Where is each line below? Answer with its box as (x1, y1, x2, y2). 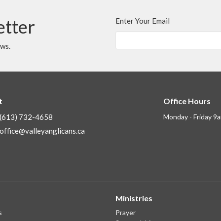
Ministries (115, 193, 152, 203)
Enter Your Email (115, 16, 170, 25)
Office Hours (163, 96, 211, 106)
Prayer (115, 208, 136, 217)
